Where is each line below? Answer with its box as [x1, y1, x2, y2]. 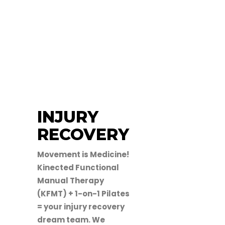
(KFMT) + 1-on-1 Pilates [37, 188, 130, 199]
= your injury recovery [37, 201, 125, 212]
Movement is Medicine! [37, 149, 129, 160]
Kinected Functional [37, 162, 119, 173]
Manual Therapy [37, 175, 104, 186]
